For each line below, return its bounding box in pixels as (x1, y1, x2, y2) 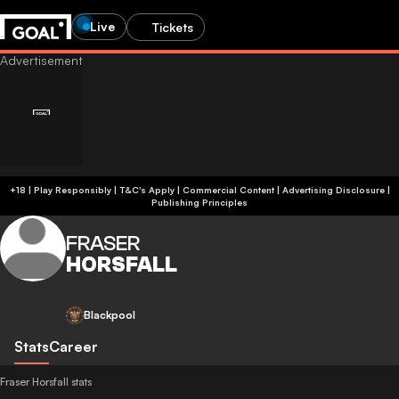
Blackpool (84, 308, 135, 322)
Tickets (152, 19, 193, 35)
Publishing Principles (151, 197, 248, 208)
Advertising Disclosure (281, 184, 385, 195)
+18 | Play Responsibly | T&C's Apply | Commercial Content (118, 184, 274, 195)
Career (49, 338, 98, 355)
